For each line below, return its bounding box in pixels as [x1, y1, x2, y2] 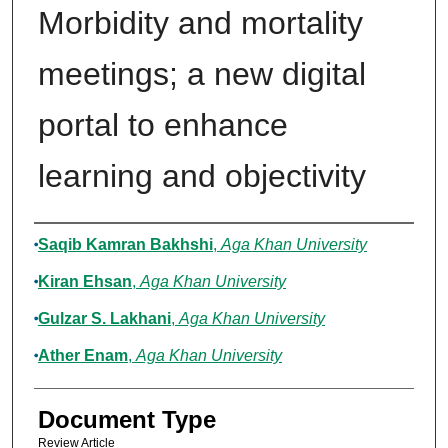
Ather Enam [37, 347, 128, 365]
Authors [33, 229, 116, 257]
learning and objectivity [37, 158, 366, 195]
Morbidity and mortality [37, 5, 363, 42]
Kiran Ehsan [37, 273, 132, 291]
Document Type [37, 406, 216, 434]
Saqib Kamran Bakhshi [37, 236, 213, 254]
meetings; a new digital [37, 56, 366, 93]
